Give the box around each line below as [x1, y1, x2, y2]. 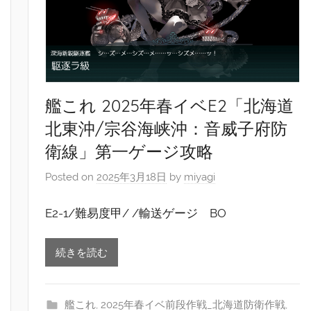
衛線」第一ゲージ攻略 [45, 140, 214, 162]
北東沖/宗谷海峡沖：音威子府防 [45, 117, 288, 139]
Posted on [45, 171, 97, 184]
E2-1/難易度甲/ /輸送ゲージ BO [45, 205, 227, 220]
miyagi [184, 171, 216, 184]
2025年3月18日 [96, 171, 167, 184]
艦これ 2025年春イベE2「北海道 [45, 94, 294, 116]
